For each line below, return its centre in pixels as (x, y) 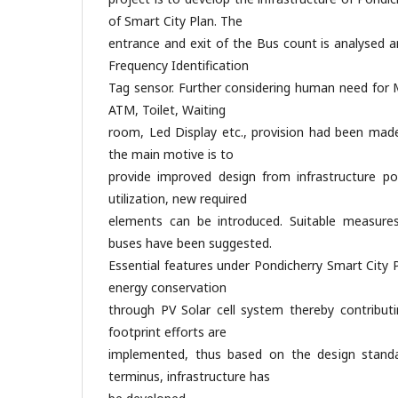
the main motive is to (171, 154)
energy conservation (167, 287)
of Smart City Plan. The (175, 21)
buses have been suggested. (190, 243)
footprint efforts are (167, 332)
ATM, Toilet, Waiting (167, 110)
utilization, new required (178, 199)
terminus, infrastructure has (189, 376)
